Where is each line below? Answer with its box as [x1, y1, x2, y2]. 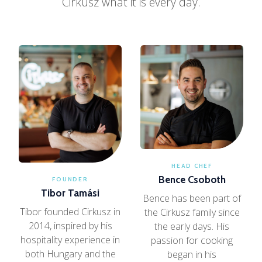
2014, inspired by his [28, 219, 112, 232]
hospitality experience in [20, 233, 120, 246]
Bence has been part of [143, 191, 241, 205]
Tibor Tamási [41, 187, 99, 199]
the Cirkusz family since [144, 205, 240, 219]
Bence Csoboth [158, 174, 226, 186]
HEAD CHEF [171, 161, 213, 169]
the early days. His [154, 219, 229, 233]
